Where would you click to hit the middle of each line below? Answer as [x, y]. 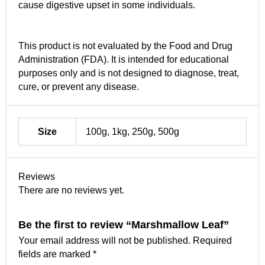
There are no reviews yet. [71, 190]
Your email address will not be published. [104, 240]
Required [212, 240]
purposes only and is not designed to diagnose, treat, [129, 73]
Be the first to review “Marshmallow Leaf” [124, 224]
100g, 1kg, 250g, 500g [132, 131]
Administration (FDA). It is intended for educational [124, 59]
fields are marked [56, 254]
